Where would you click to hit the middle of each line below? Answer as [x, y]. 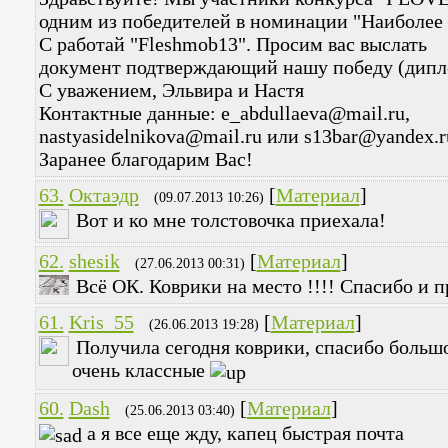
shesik [94, 261]
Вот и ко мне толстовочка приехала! [230, 220]
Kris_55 [101, 322]
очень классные [140, 370]
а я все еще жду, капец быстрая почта [242, 433]
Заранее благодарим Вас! [145, 159]
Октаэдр [103, 195]
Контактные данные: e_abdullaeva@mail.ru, [224, 113]
